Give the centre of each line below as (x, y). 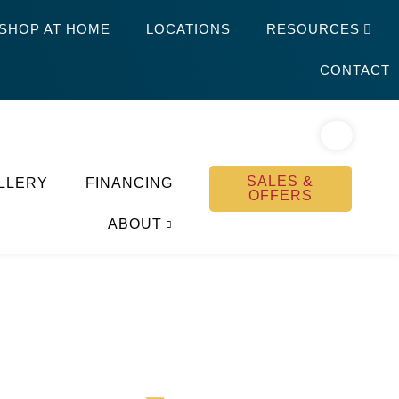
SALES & (281, 181)
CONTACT (354, 70)
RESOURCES (313, 29)
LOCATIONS (188, 29)
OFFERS (280, 195)
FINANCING (129, 183)
